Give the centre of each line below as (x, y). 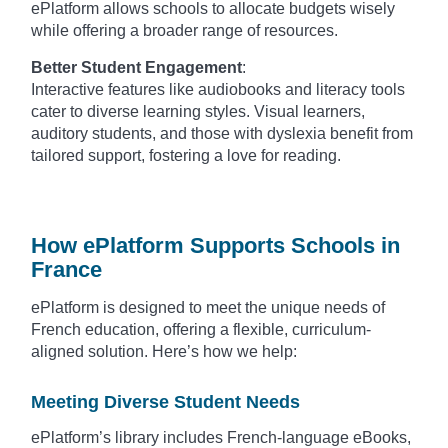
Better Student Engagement (136, 67)
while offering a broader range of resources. (186, 30)
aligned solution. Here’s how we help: (164, 351)
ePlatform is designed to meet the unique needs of (208, 307)
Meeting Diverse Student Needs (165, 401)
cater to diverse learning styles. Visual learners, (198, 111)
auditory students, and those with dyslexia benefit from (222, 133)
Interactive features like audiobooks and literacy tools (218, 89)
